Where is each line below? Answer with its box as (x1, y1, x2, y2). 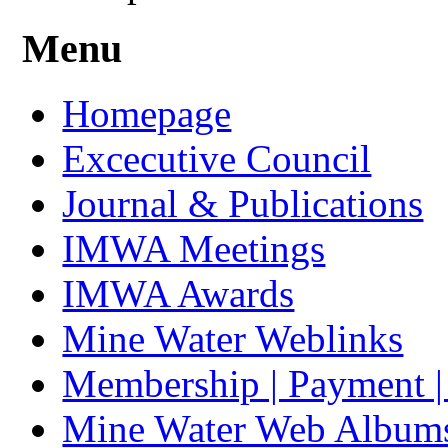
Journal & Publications (62, 181, 424, 225)
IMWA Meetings (62, 226, 326, 270)
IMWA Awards (62, 271, 295, 315)
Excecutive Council (62, 136, 372, 180)
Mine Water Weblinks (62, 316, 404, 360)
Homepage (62, 91, 232, 135)
